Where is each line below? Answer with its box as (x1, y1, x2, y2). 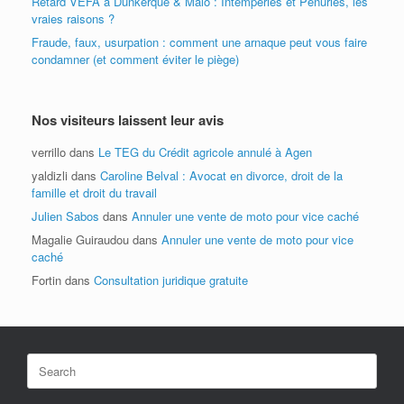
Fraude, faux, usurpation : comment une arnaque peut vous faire (32, 33, 367, 50)
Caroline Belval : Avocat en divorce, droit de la (100, 167, 343, 184)
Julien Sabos (32, 207, 99, 225)
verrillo (32, 143, 66, 161)
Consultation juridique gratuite (94, 271, 248, 289)
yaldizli (32, 167, 68, 184)
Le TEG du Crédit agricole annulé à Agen (98, 143, 312, 161)
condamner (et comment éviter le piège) (32, 50, 239, 68)
